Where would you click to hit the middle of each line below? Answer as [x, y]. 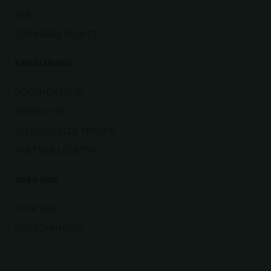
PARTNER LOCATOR [56, 150]
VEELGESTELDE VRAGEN [65, 131]
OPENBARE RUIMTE [56, 34]
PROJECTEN [41, 112]
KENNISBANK [43, 63]
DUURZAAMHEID [49, 228]
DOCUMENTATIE [49, 92]
